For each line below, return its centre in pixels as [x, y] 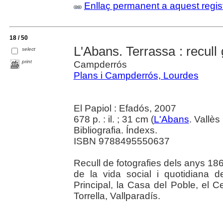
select [29, 49]
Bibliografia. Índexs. [115, 130]
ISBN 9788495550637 [121, 141]
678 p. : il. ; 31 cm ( [113, 119]
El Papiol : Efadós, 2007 [125, 108]
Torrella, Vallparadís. [117, 196]
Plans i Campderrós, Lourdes [136, 75]
